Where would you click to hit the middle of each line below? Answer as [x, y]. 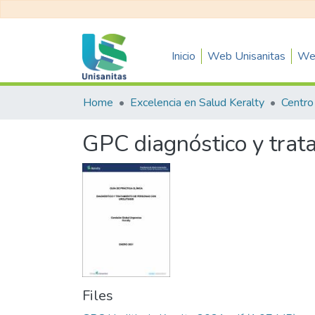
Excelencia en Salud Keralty [197, 103]
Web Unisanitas [247, 56]
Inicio [184, 56]
